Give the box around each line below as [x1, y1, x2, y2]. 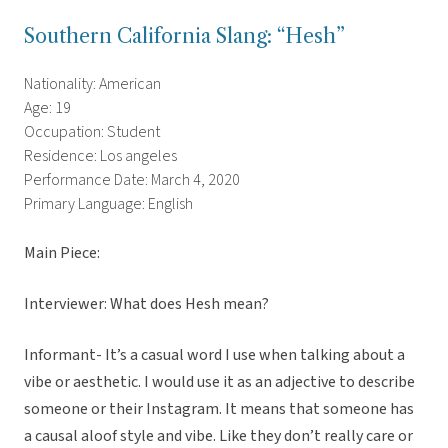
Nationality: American [24, 73, 161, 96]
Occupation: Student [24, 121, 160, 144]
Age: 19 [24, 97, 71, 120]
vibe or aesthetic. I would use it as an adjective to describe [24, 371, 415, 394]
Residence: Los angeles [24, 145, 177, 168]
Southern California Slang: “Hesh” [24, 24, 345, 49]
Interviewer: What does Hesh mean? [24, 293, 269, 316]
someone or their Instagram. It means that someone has [24, 398, 414, 421]
